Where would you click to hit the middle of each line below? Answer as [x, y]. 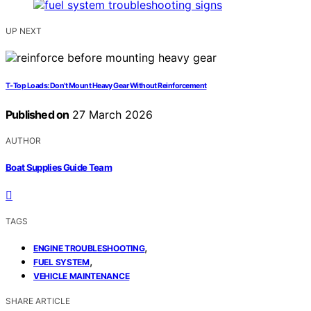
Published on [37, 115]
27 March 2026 [111, 115]
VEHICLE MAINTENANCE [82, 276]
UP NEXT [24, 31]
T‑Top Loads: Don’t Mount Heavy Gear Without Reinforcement [106, 86]
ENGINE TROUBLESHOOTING [89, 248]
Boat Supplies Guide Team [59, 167]
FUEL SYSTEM [61, 262]
